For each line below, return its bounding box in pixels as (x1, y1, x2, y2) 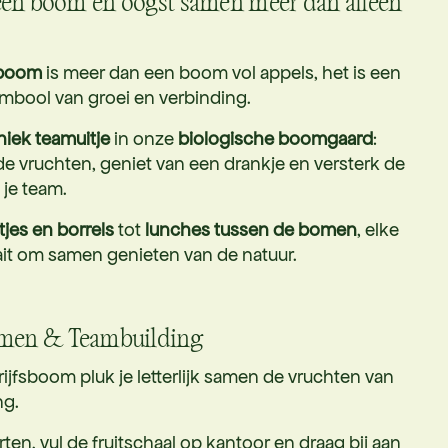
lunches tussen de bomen (145, 217, 357, 241)
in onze (110, 126, 178, 150)
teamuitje (35, 126, 110, 150)
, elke (357, 217, 399, 241)
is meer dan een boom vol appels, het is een (42, 60, 401, 84)
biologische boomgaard (178, 126, 373, 150)
